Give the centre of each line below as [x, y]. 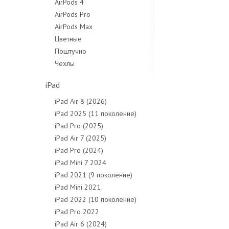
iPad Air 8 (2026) [81, 101]
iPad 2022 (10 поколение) [96, 199]
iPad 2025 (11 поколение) [96, 113]
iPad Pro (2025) [79, 126]
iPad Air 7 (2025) [81, 138]
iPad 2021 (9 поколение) [94, 175]
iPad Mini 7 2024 [81, 163]
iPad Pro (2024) [79, 150]
